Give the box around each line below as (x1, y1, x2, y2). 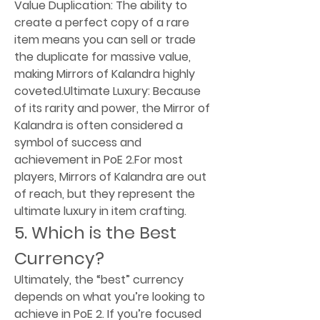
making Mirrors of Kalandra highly (14, 65, 195, 82)
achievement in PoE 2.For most (14, 151, 183, 168)
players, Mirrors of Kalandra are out (14, 168, 206, 185)
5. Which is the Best (14, 220, 176, 244)
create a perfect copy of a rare (14, 14, 189, 31)
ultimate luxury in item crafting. (14, 202, 186, 219)
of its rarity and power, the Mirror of (14, 99, 210, 116)
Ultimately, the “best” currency (14, 271, 184, 288)
